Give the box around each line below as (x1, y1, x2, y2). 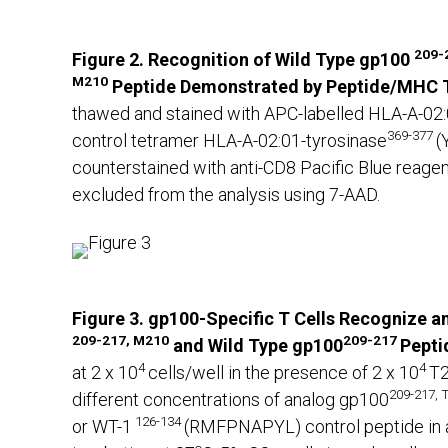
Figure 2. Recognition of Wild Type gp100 (72, 49, 414, 71)
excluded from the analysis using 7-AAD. (72, 184, 380, 206)
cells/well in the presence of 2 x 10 (148, 362, 419, 384)
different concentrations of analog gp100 (72, 389, 389, 411)
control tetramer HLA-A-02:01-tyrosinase (72, 130, 387, 152)
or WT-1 (72, 416, 132, 438)
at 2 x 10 (72, 362, 138, 384)
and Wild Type (169, 335, 288, 357)
